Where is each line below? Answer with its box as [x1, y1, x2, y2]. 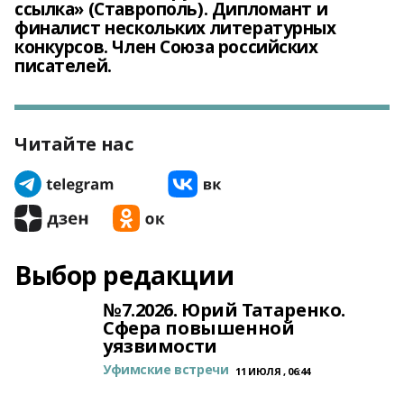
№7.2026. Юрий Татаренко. [103, 298, 345, 322]
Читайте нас [14, 132, 133, 156]
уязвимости [103, 334, 217, 358]
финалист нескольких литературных [14, 16, 336, 40]
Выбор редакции [14, 258, 234, 292]
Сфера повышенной [103, 316, 295, 340]
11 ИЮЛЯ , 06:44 [235, 364, 310, 378]
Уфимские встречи [103, 361, 229, 378]
